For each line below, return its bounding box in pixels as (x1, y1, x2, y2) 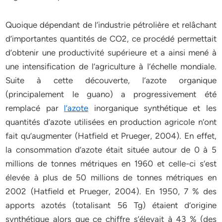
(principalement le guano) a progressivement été (5, 89, 217, 99)
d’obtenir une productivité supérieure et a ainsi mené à (5, 48, 217, 57)
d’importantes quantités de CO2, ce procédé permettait (5, 34, 217, 44)
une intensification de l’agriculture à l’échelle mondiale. (5, 61, 217, 71)
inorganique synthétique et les (88, 103, 217, 113)
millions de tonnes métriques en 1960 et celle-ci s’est (5, 159, 217, 168)
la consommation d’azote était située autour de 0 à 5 (5, 145, 217, 155)
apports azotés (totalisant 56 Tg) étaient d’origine (5, 200, 217, 210)
